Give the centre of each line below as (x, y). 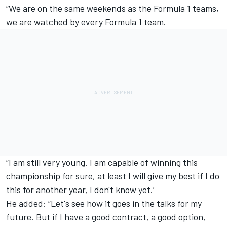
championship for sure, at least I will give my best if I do (113, 176)
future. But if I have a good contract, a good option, (106, 217)
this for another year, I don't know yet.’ (80, 189)
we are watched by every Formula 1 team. (86, 22)
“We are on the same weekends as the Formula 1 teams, (112, 8)
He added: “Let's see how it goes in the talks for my (104, 203)
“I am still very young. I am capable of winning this (102, 162)
